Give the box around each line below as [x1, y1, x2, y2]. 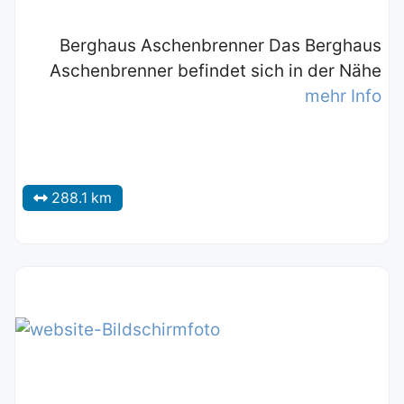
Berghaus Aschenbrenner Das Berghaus [60, 35, 381, 57]
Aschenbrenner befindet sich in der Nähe [50, 60, 381, 82]
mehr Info [305, 86, 381, 107]
